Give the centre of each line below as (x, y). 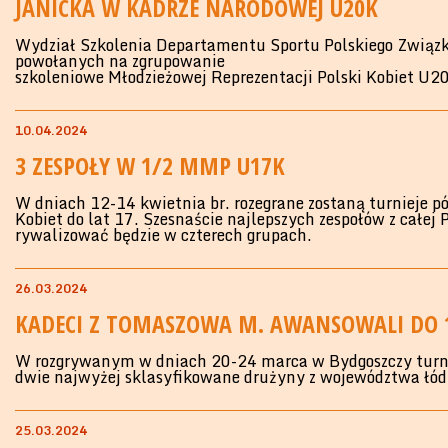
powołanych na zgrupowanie (120, 61)
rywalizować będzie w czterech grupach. (163, 235)
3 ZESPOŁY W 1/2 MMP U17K (150, 165)
